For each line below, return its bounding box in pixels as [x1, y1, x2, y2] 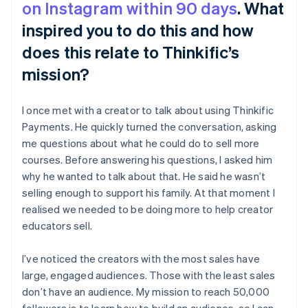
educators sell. [22, 218, 92, 232]
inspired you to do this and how [22, 19, 254, 41]
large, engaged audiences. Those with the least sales [22, 267, 276, 282]
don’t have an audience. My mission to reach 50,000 [22, 284, 270, 298]
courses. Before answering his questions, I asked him [22, 152, 273, 166]
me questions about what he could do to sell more [22, 135, 260, 150]
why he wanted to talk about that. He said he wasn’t [22, 168, 266, 183]
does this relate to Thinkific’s [22, 41, 240, 63]
